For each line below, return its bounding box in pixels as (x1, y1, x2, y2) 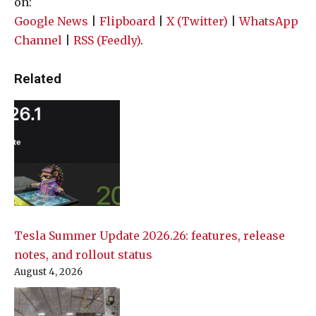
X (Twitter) (166, 13, 228, 28)
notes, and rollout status (14, 247, 152, 262)
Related (14, 70, 61, 87)
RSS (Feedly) (73, 32, 140, 47)
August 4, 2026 (14, 265, 83, 278)
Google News (14, 13, 88, 28)
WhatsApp (239, 13, 298, 28)
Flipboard (99, 13, 155, 28)
